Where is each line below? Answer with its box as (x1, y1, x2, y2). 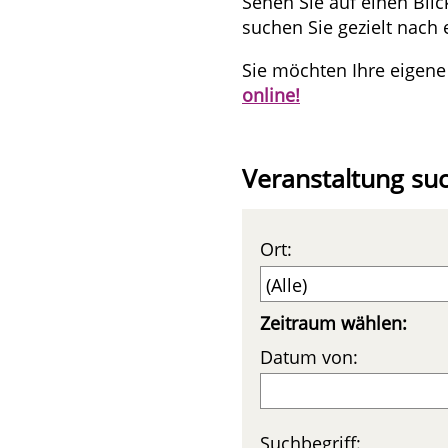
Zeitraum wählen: (260, 310, 407, 335)
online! (242, 83, 300, 108)
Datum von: (260, 344, 358, 369)
